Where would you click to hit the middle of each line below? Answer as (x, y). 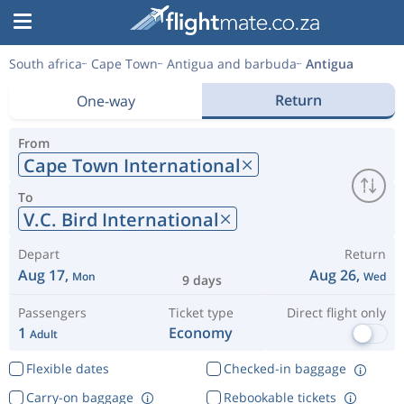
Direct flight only (336, 312)
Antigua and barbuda (232, 64)
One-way (106, 101)
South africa (46, 64)
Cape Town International (132, 165)
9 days (202, 280)
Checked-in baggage (285, 368)
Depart (39, 254)
